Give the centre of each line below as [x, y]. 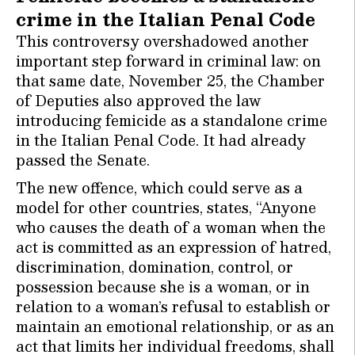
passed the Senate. [83, 159]
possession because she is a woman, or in [163, 286]
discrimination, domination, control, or [155, 266]
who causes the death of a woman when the [171, 227]
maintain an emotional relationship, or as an [175, 326]
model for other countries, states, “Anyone [166, 207]
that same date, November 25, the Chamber [170, 80]
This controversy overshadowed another [162, 40]
